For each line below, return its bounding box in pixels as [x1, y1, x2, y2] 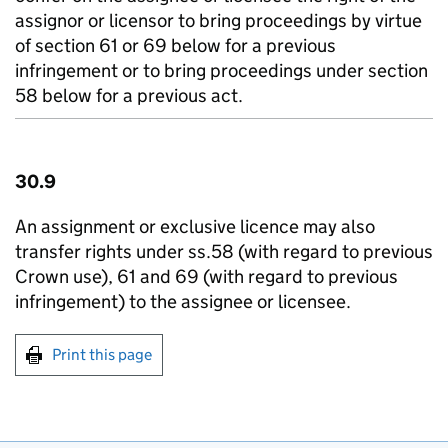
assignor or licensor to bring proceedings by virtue [15, 9, 422, 32]
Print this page [52, 345, 152, 364]
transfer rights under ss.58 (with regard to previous [15, 240, 433, 263]
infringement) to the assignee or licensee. [15, 290, 351, 313]
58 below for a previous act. [15, 84, 243, 107]
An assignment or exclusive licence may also [15, 215, 375, 238]
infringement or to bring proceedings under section [15, 59, 428, 82]
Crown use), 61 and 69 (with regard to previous [15, 265, 398, 288]
